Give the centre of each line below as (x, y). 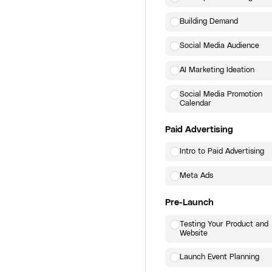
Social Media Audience (219, 46)
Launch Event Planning (219, 257)
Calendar (195, 104)
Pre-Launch (189, 202)
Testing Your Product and (224, 224)
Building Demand (209, 22)
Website (194, 233)
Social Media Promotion (221, 94)
